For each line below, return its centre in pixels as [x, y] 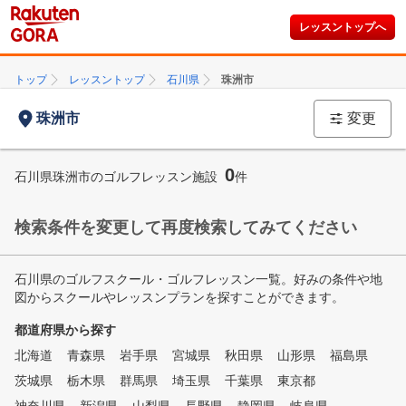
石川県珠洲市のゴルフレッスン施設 [116, 177]
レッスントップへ [343, 27]
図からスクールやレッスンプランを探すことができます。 [179, 297]
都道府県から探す [65, 330]
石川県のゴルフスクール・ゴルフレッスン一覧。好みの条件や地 [198, 279]
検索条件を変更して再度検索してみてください [186, 227]
